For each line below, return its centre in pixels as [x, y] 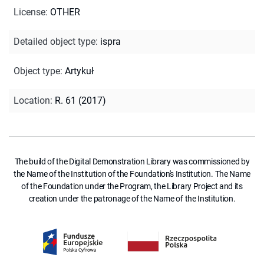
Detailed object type [55, 41]
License [29, 12]
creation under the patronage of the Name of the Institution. [132, 198]
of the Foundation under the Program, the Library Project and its [132, 186]
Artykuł [79, 71]
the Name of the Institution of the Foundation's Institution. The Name [132, 174]
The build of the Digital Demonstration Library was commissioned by [132, 161]
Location [32, 100]
